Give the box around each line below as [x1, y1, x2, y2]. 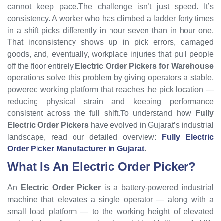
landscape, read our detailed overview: [7, 132, 162, 141]
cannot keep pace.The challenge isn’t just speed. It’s [7, 2, 214, 11]
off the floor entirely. [7, 61, 75, 70]
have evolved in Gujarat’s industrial [89, 120, 214, 129]
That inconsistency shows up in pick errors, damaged [7, 37, 214, 46]
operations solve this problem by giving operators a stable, [7, 73, 214, 82]
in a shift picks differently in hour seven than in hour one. [7, 26, 214, 35]
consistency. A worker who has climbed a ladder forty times [7, 14, 214, 23]
